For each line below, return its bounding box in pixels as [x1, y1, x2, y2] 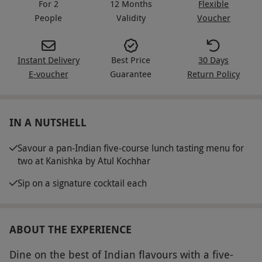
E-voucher [28, 67, 68, 80]
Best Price [111, 53, 151, 65]
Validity [116, 11, 146, 23]
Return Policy [187, 67, 240, 80]
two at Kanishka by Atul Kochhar [18, 154, 150, 167]
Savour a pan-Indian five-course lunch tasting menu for [18, 141, 244, 154]
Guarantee [110, 67, 152, 80]
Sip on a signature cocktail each [18, 176, 147, 189]
